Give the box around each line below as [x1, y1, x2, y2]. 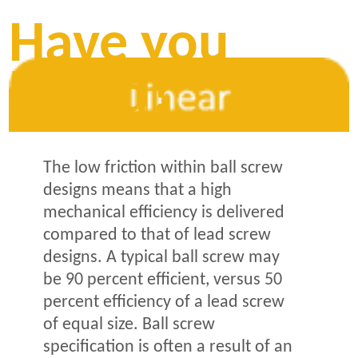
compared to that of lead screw [43, 225, 271, 245]
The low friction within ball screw [43, 158, 283, 177]
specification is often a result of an [43, 337, 292, 356]
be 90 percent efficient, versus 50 [43, 270, 282, 289]
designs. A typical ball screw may [43, 248, 280, 267]
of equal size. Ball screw [43, 315, 215, 334]
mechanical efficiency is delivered [43, 203, 284, 222]
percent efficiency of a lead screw [43, 292, 284, 312]
